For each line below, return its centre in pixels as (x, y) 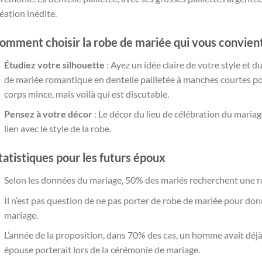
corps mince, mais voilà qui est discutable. (86, 94)
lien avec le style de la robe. (57, 129)
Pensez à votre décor (48, 114)
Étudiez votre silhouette (54, 64)
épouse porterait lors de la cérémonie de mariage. (102, 250)
